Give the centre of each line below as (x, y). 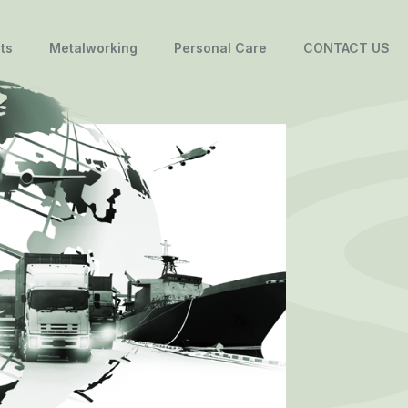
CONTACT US (347, 47)
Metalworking (93, 47)
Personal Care (220, 47)
